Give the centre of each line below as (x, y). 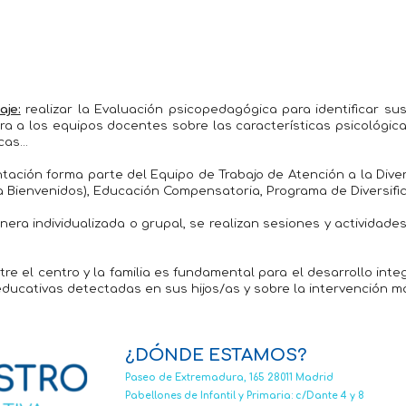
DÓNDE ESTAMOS (216, 355)
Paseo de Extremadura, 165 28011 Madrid (229, 378)
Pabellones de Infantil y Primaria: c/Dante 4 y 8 (244, 395)
